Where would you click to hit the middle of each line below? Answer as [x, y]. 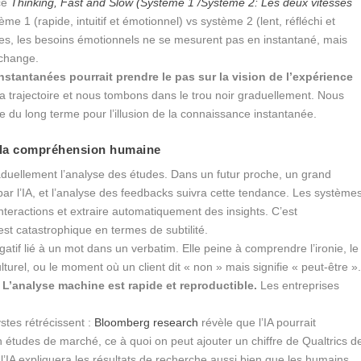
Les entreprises [299, 285]
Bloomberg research [147, 322]
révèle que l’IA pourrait [257, 322]
